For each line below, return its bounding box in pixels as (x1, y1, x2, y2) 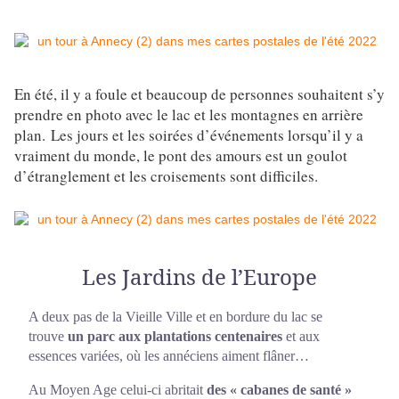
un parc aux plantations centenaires (68, 329, 282, 345)
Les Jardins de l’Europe (82, 262, 317, 292)
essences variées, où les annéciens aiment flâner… (28, 348, 309, 364)
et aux (282, 329, 320, 345)
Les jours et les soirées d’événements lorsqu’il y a (51, 125, 363, 146)
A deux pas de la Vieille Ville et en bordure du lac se (28, 309, 322, 325)
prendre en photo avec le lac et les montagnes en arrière (14, 104, 363, 126)
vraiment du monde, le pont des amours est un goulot (14, 145, 347, 167)
